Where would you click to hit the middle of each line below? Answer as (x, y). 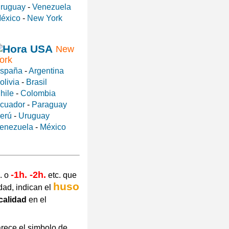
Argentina (46, 71)
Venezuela (51, 7)
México (53, 127)
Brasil (36, 82)
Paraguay (49, 105)
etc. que (61, 175)
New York (44, 18)
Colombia (38, 94)
